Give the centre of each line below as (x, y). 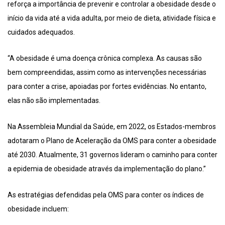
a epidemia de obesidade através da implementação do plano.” (107, 169)
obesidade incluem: (38, 209)
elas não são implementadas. (54, 101)
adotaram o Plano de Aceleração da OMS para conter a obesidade (112, 141)
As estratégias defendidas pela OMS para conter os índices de (106, 195)
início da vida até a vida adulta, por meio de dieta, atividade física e (112, 18)
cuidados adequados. (41, 32)
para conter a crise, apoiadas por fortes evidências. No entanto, (107, 87)
